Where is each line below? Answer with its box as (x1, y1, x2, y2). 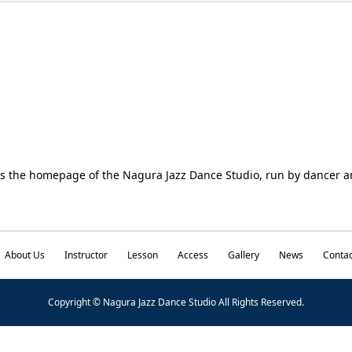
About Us (4, 248, 45, 262)
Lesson (126, 248, 158, 262)
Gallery (227, 248, 259, 262)
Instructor (64, 248, 108, 262)
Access (177, 248, 208, 262)
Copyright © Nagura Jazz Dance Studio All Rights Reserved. (48, 295, 304, 309)
